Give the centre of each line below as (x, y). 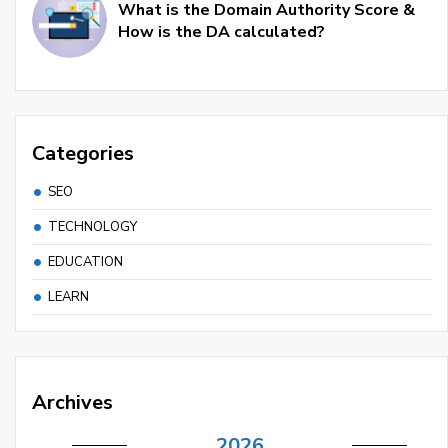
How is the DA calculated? (221, 31)
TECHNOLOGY (92, 227)
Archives (72, 403)
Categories (83, 154)
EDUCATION (85, 262)
